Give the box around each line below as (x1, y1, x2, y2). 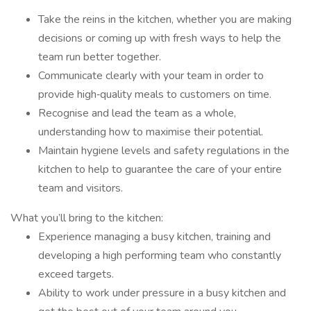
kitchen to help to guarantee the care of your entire (38, 162, 282, 177)
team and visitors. (38, 180, 123, 196)
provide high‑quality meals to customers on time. (38, 87, 271, 102)
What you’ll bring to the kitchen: (10, 210, 163, 226)
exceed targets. (38, 267, 114, 282)
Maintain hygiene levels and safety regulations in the (38, 143, 289, 158)
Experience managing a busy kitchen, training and (38, 229, 271, 244)
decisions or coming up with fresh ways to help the (38, 31, 281, 46)
